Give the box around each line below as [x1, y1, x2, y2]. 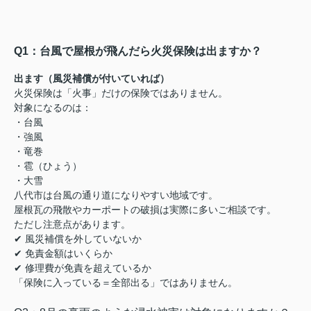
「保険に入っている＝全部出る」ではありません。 [14, 276, 237, 288]
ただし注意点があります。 [14, 218, 131, 230]
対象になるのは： [14, 101, 92, 113]
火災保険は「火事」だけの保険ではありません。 [14, 87, 228, 99]
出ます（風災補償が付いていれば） [14, 72, 169, 84]
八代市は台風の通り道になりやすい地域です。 [14, 189, 218, 201]
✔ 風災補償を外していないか [14, 233, 142, 244]
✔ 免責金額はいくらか [14, 247, 112, 259]
